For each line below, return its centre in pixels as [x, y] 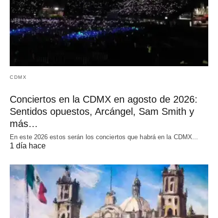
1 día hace [28, 145]
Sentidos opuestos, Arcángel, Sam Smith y [102, 111]
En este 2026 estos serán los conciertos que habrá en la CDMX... [104, 137]
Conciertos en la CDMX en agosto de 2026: [104, 99]
